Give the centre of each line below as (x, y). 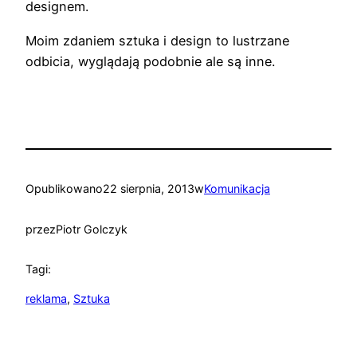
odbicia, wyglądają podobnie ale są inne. (150, 61)
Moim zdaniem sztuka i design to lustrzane (157, 40)
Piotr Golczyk (92, 229)
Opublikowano (64, 189)
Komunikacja (237, 189)
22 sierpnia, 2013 (149, 189)
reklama (46, 298)
